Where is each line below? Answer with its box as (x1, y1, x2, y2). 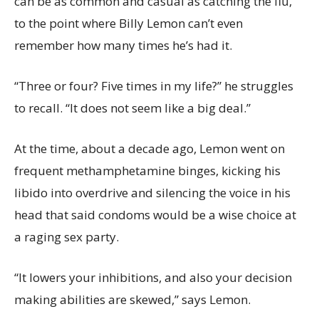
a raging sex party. (14, 229, 119, 245)
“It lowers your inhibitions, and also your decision (14, 269, 292, 286)
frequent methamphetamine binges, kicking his (14, 162, 281, 179)
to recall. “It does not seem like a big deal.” (14, 100, 251, 116)
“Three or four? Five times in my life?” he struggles (14, 78, 293, 94)
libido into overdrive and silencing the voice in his (14, 184, 291, 201)
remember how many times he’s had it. (14, 37, 232, 53)
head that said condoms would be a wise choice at (14, 206, 296, 223)
